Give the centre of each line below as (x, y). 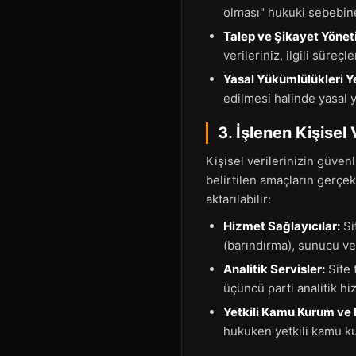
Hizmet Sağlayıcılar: (282, 226)
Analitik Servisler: (274, 269)
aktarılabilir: (238, 199)
